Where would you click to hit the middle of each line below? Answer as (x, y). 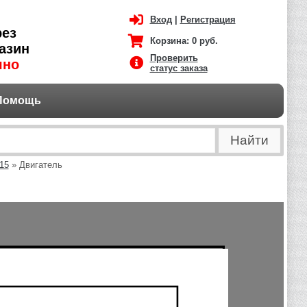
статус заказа (179, 68)
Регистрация (208, 20)
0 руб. (205, 41)
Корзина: (171, 41)
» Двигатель (35, 165)
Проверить (174, 58)
